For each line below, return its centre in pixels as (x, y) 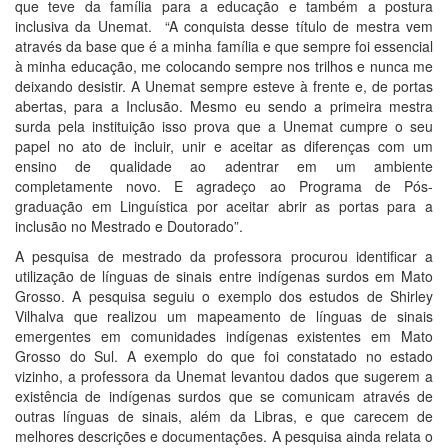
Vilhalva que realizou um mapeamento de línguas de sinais (224, 316)
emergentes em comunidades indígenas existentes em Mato (224, 336)
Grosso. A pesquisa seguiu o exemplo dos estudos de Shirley (224, 296)
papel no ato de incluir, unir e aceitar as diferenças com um (224, 146)
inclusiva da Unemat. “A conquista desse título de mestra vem (224, 26)
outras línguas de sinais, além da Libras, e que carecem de (224, 416)
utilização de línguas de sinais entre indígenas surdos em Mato (224, 276)
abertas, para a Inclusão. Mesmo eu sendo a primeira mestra (224, 106)
